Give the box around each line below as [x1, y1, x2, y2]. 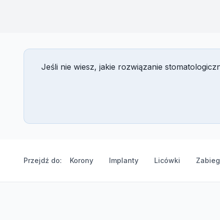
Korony [70, 156, 93, 165]
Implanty [109, 156, 138, 165]
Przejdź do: [24, 156, 62, 165]
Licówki [154, 156, 180, 165]
